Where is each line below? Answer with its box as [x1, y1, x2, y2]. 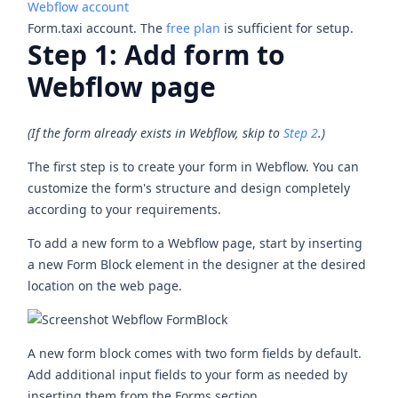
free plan [166, 19, 221, 36]
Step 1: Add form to [28, 36, 286, 73]
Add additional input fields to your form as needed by [28, 366, 348, 384]
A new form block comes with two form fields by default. [28, 345, 362, 362]
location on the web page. [28, 277, 183, 295]
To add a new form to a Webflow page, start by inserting [28, 235, 363, 252]
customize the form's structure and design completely [28, 179, 351, 197]
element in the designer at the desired [131, 256, 367, 274]
